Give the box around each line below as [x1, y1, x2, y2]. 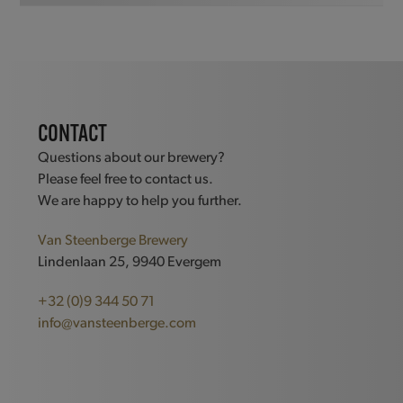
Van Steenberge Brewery [38, 233, 189, 248]
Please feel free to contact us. [38, 172, 214, 187]
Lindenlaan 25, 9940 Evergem [38, 255, 222, 270]
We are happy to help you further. [38, 193, 243, 209]
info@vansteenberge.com [38, 316, 197, 331]
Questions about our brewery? [38, 150, 226, 166]
